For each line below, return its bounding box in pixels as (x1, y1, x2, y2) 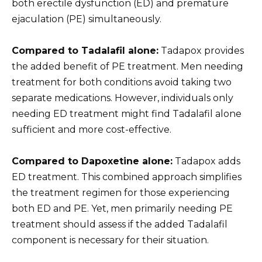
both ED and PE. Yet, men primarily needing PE (12, 203, 233, 215)
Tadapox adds (173, 156, 240, 167)
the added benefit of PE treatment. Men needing (12, 61, 243, 73)
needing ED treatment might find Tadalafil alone (12, 108, 242, 120)
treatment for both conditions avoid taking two (12, 77, 232, 88)
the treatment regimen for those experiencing (12, 187, 230, 199)
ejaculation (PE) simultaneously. (12, 13, 161, 25)
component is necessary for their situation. (12, 235, 209, 246)
